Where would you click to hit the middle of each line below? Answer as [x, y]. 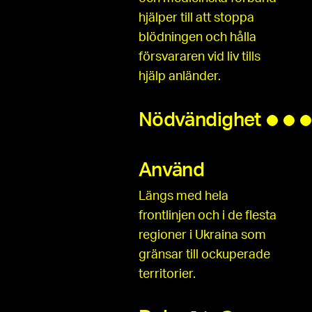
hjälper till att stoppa [196, 18]
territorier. [167, 274]
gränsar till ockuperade [204, 255]
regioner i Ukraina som [202, 235]
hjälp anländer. [179, 77]
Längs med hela [183, 196]
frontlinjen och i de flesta [207, 216]
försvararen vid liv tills [199, 57]
